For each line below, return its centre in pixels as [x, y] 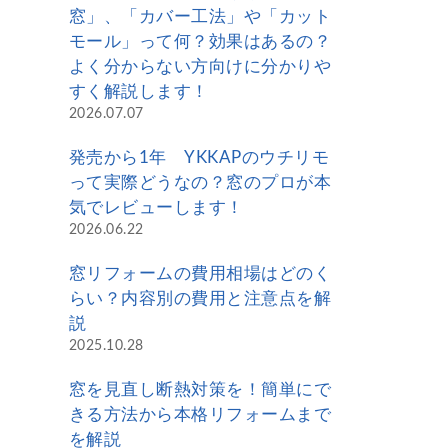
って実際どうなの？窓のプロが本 [199, 183]
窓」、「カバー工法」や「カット [199, 17]
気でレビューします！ [156, 208]
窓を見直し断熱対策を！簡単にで [199, 390]
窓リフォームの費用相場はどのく [199, 274]
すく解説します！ [138, 92]
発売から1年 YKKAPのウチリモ [198, 158]
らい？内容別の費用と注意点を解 [199, 299]
